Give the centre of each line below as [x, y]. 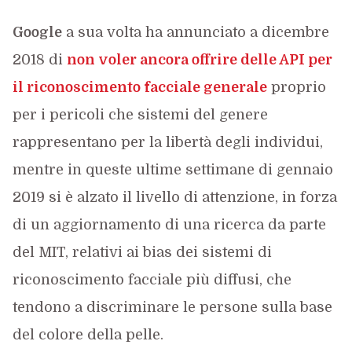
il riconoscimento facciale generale [139, 87]
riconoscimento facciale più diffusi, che [152, 280]
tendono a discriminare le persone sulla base [172, 307]
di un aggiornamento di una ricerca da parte [169, 225]
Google [37, 32]
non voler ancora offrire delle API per [199, 60]
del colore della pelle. [88, 335]
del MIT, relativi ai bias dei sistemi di [142, 252]
